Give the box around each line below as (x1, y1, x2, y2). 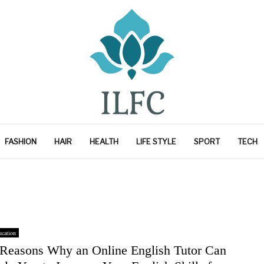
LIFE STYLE (136, 137, 176, 146)
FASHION (5, 137, 37, 146)
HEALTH (90, 137, 118, 146)
